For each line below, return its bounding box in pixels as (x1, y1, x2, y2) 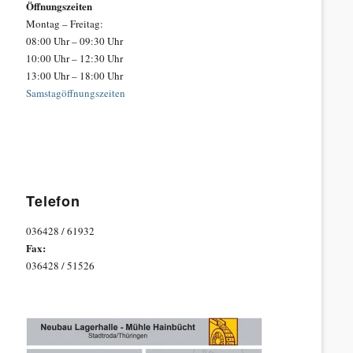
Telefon (26, 190, 80, 211)
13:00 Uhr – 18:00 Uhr (26, 69, 124, 83)
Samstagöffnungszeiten (26, 86, 126, 100)
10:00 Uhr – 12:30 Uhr (26, 51, 124, 65)
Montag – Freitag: (26, 17, 104, 31)
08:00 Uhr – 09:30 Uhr (26, 34, 124, 48)
